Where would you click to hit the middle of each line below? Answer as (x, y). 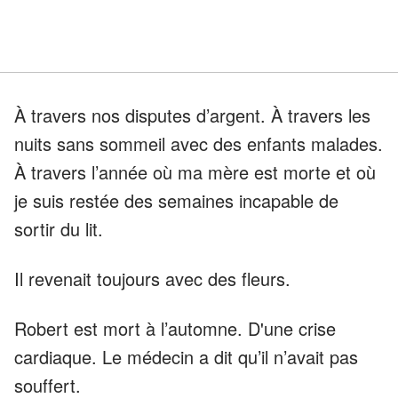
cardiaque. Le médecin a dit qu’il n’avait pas (186, 356)
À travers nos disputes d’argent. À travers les (192, 115)
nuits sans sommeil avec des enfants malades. (199, 143)
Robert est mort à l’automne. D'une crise (175, 328)
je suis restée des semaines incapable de (176, 200)
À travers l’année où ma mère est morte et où (195, 171)
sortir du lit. (59, 228)
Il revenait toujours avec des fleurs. (152, 278)
